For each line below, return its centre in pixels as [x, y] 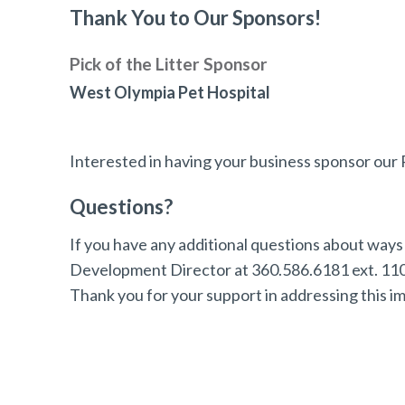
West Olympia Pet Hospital [170, 92]
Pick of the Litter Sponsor [169, 64]
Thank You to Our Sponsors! [196, 18]
